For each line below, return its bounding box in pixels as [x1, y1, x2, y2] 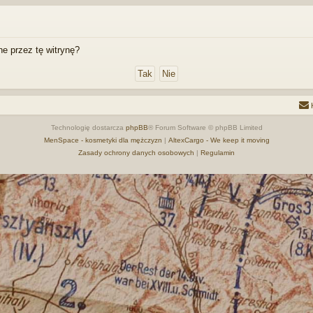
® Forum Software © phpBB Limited [147, 123, 263, 131]
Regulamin [201, 148, 235, 156]
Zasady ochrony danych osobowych [78, 148, 194, 156]
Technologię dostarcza [50, 123, 126, 131]
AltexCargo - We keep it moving [168, 136, 270, 144]
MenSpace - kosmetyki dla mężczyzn [43, 136, 162, 144]
